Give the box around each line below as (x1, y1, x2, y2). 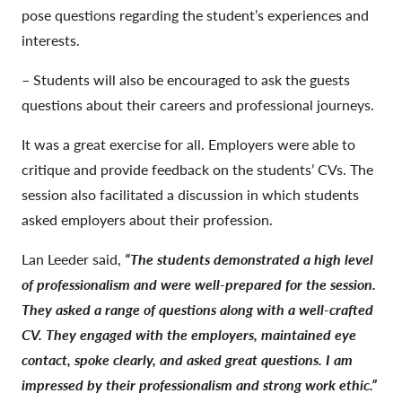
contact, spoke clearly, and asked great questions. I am (22, 349, 353, 370)
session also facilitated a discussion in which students (22, 184, 359, 205)
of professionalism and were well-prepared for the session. (22, 274, 376, 294)
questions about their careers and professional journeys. (22, 94, 374, 115)
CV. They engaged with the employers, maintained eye (22, 324, 356, 345)
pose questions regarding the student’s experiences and (22, 4, 369, 25)
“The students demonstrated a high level (125, 249, 373, 269)
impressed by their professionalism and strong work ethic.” (22, 374, 377, 395)
